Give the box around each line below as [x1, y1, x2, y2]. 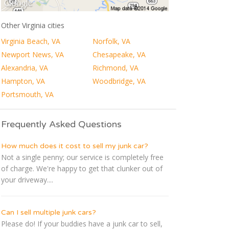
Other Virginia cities [1, 20, 64, 31]
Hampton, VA [1, 76, 45, 86]
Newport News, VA [1, 50, 64, 60]
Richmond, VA [92, 63, 139, 73]
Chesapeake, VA [92, 50, 146, 60]
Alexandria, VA [1, 63, 48, 73]
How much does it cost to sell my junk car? [1, 142, 148, 151]
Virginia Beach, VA [1, 36, 60, 47]
